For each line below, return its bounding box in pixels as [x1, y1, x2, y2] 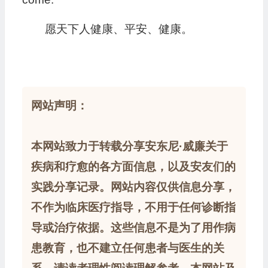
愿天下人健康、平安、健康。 [44, 23, 193, 36]
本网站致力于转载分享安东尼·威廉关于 [31, 140, 228, 153]
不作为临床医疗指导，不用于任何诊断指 [31, 201, 236, 214]
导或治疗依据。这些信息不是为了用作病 [31, 221, 236, 234]
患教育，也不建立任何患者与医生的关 [31, 242, 224, 255]
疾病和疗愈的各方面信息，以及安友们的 [31, 160, 236, 173]
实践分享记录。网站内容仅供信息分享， [31, 181, 236, 194]
